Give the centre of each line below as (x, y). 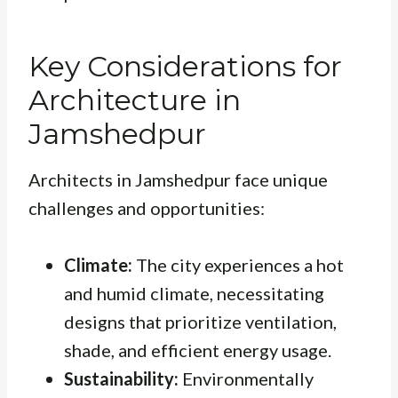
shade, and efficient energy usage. (198, 350)
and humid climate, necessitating (194, 294)
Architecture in (135, 100)
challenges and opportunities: (147, 208)
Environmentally (246, 379)
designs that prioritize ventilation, (200, 322)
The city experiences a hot (238, 265)
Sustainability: (121, 379)
